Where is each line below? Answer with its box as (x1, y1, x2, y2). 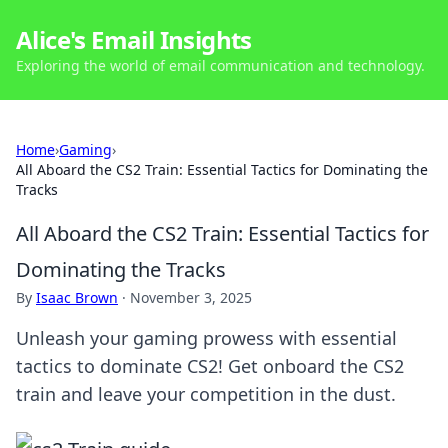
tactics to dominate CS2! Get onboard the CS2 (16, 354, 404, 378)
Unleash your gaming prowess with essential (16, 326, 397, 350)
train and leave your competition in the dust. (16, 382, 396, 406)
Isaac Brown (36, 288, 118, 307)
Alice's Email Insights (16, 23, 252, 56)
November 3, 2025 (130, 288, 252, 307)
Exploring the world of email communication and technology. (16, 56, 425, 75)
